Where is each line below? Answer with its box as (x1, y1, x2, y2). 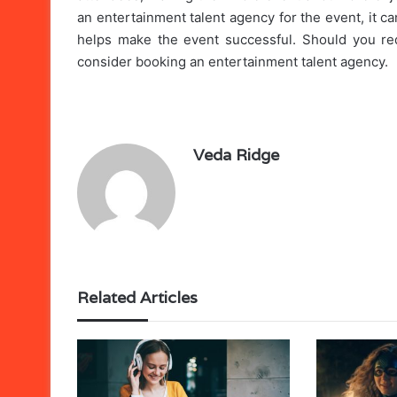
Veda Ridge (193, 144, 279, 166)
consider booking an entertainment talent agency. (77, 53, 388, 71)
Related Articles (77, 287, 198, 308)
